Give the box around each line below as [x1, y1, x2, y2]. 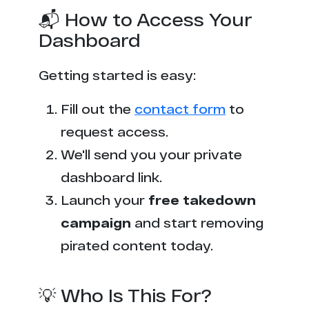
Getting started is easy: [39, 68, 196, 83]
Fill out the [61, 101, 134, 117]
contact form [134, 101, 226, 117]
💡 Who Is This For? [39, 285, 212, 306]
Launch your [61, 192, 148, 208]
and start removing [131, 215, 263, 230]
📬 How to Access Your [39, 9, 252, 30]
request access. [61, 124, 168, 139]
